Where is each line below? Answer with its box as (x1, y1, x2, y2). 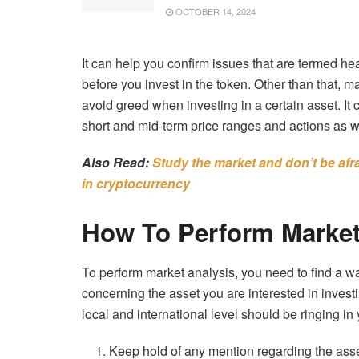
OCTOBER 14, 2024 (173, 5, 256, 18)
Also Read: (82, 153, 152, 172)
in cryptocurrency (82, 174, 190, 193)
